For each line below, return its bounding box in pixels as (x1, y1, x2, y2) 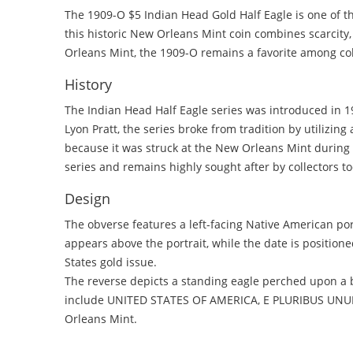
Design (65, 188, 110, 208)
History (65, 74, 112, 94)
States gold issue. (65, 254, 157, 269)
